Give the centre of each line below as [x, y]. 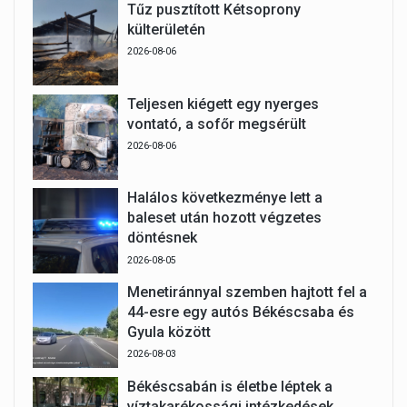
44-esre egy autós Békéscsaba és [240, 312]
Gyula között [169, 332]
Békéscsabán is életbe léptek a [229, 386]
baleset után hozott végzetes [224, 218]
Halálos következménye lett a [224, 198]
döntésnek [162, 238]
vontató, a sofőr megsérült [216, 124]
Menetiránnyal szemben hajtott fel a [247, 292]
